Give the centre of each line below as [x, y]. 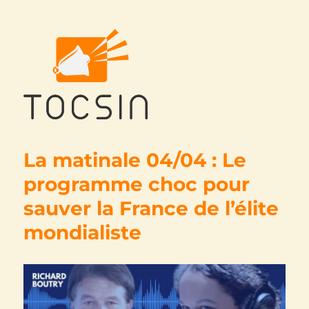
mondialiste [83, 232]
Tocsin [50, 138]
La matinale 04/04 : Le [135, 160]
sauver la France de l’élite [151, 208]
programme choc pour [137, 184]
